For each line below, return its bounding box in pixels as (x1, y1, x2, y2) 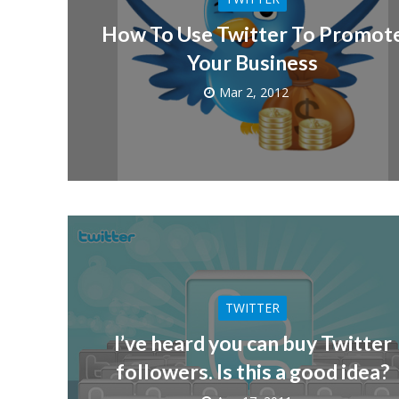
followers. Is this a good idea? (116, 358, 390, 384)
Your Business (187, 49, 319, 75)
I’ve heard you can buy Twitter (113, 330, 392, 355)
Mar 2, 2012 (219, 83, 289, 101)
